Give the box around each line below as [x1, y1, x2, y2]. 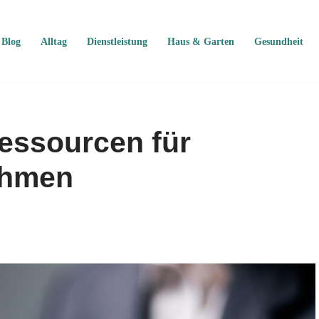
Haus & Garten [167, 36, 234, 48]
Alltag [41, 36, 67, 48]
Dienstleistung [87, 36, 147, 48]
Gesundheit [254, 36, 303, 48]
